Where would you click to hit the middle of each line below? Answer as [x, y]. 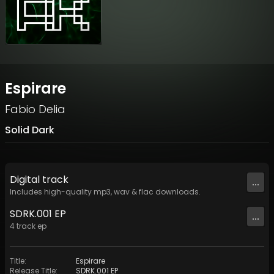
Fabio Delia [35, 109]
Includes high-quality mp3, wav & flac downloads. [105, 192]
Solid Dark [30, 130]
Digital [26, 180]
